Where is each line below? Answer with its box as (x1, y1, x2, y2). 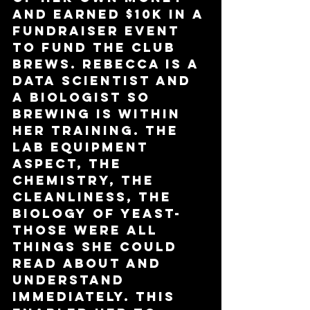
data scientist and (12, 73, 197, 89)
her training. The (12, 122, 184, 139)
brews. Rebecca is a (12, 56, 204, 73)
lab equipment (12, 139, 154, 156)
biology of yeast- (12, 206, 188, 222)
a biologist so (12, 89, 156, 106)
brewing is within (12, 106, 186, 122)
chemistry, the (12, 172, 160, 189)
